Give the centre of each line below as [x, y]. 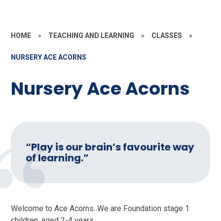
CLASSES [167, 36]
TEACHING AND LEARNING [92, 36]
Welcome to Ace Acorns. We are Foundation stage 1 [100, 209]
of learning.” [57, 158]
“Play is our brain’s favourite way [110, 147]
